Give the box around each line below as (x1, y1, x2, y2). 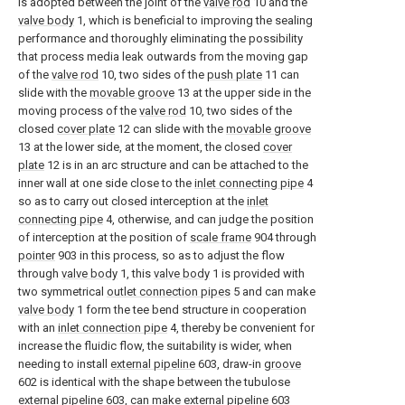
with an (18, 321, 58, 334)
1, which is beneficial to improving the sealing (74, 14, 313, 27)
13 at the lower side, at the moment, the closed (18, 140, 263, 154)
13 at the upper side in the (174, 86, 311, 99)
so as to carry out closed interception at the (18, 194, 247, 208)
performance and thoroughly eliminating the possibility (18, 32, 303, 45)
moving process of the (18, 104, 139, 118)
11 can (262, 68, 299, 81)
